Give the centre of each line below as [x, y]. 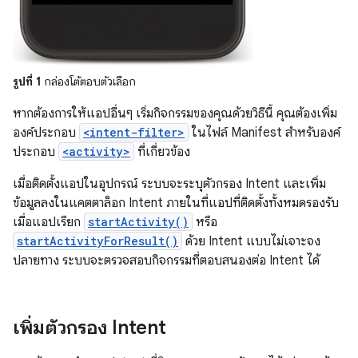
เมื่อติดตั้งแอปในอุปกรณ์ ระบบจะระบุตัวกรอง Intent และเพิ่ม [169, 184]
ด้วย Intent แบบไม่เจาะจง [251, 241]
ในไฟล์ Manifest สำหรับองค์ [265, 133]
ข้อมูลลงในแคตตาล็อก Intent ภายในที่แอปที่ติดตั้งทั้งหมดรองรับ [176, 203]
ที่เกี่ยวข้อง [162, 152]
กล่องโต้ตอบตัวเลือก [88, 82]
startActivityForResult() [97, 241]
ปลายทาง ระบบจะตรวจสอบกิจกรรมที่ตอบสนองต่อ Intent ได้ [166, 261]
